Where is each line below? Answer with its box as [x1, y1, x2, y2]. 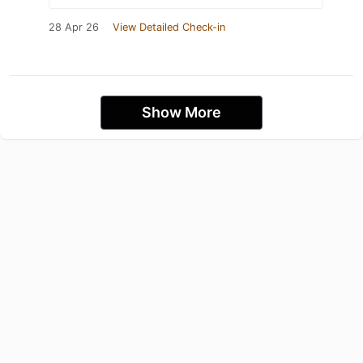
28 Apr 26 [49, 21, 99, 34]
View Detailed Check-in [113, 21, 225, 34]
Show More [142, 104, 221, 122]
